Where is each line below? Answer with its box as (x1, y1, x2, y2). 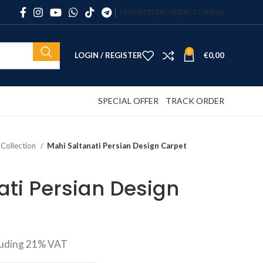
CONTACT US (164, 7, 207, 16)
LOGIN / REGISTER (75, 50, 142, 60)
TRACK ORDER (166, 96, 224, 106)
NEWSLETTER (120, 7, 164, 16)
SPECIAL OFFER (98, 96, 159, 106)
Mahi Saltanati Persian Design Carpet (47, 141, 187, 150)
